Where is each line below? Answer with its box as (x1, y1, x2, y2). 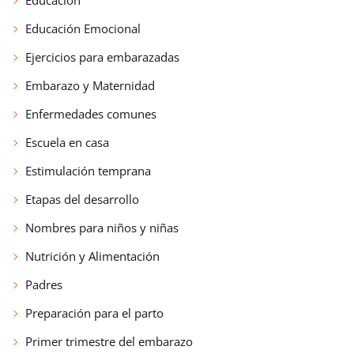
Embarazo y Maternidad (25, 77, 155, 93)
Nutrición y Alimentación (25, 247, 160, 264)
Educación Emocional (25, 20, 141, 36)
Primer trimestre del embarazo (25, 333, 193, 349)
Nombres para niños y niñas (25, 219, 179, 235)
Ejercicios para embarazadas (25, 48, 179, 65)
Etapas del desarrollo (25, 190, 139, 207)
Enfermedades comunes (25, 105, 156, 122)
